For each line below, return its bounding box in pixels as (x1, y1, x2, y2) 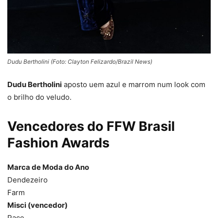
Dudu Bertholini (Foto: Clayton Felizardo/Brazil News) (7, 57, 152, 65)
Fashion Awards (7, 134, 109, 151)
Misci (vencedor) (7, 200, 68, 210)
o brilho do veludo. (7, 92, 72, 102)
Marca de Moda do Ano (7, 162, 89, 172)
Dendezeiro (7, 175, 48, 184)
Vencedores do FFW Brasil (7, 118, 175, 134)
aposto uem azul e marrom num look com (62, 79, 205, 89)
